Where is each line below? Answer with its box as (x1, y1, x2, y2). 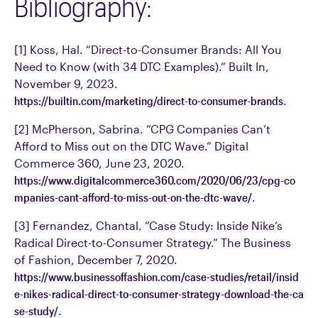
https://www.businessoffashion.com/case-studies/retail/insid (14, 270, 299, 283)
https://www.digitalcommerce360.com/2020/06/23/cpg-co (14, 173, 295, 187)
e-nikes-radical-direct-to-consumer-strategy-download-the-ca (14, 287, 304, 300)
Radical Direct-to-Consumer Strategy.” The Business (14, 236, 291, 249)
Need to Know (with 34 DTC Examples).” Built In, (14, 60, 269, 73)
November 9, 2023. (14, 77, 118, 90)
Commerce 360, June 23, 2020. (14, 156, 185, 170)
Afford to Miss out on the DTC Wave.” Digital (14, 139, 248, 153)
